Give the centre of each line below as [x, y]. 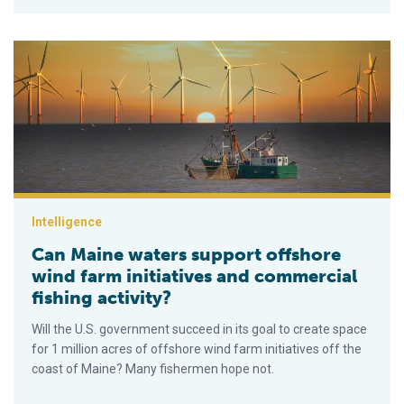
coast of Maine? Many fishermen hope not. [153, 369]
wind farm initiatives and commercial [194, 276]
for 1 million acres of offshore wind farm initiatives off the [197, 349]
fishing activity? [101, 298]
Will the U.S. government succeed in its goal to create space [199, 330]
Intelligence [67, 222]
